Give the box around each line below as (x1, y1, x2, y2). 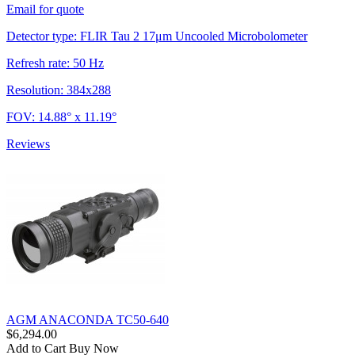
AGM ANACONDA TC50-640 (6, 312, 169, 326)
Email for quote (6, 2, 84, 16)
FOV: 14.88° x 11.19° (6, 109, 116, 124)
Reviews (6, 136, 50, 151)
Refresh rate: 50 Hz (6, 55, 104, 70)
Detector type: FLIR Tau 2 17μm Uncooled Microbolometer (6, 29, 307, 43)
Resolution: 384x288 (6, 82, 111, 97)
